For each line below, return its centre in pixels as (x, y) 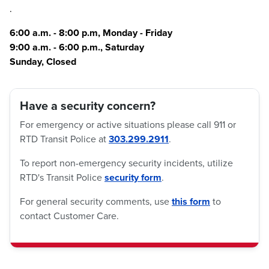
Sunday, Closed (43, 62)
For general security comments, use (96, 201)
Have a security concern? (88, 106)
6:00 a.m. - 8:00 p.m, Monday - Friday (91, 33)
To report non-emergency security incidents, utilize (126, 163)
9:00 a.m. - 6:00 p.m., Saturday (77, 47)
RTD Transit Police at (64, 139)
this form (191, 201)
